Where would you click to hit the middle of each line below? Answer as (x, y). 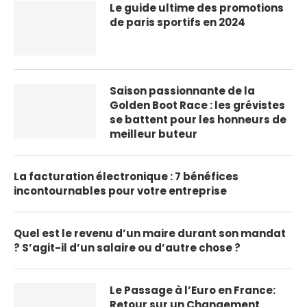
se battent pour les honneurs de (198, 120)
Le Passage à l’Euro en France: (193, 291)
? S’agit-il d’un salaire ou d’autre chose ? (127, 248)
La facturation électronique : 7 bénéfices (126, 177)
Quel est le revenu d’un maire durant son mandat (150, 234)
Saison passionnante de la (182, 91)
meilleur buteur (153, 134)
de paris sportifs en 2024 (177, 23)
